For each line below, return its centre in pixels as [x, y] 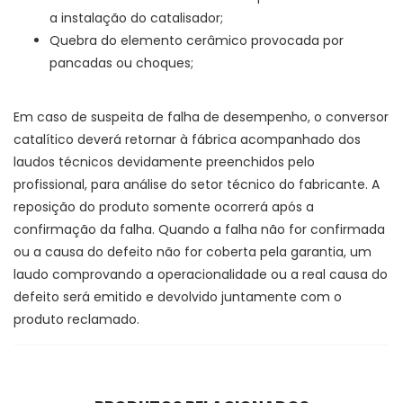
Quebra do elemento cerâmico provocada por [197, 40]
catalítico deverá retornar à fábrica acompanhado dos [187, 139]
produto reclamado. [76, 319]
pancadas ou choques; [121, 63]
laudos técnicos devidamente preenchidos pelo [164, 161]
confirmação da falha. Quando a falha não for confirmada [199, 229]
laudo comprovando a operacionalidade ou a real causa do [201, 274]
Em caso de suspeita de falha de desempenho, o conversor [201, 116]
